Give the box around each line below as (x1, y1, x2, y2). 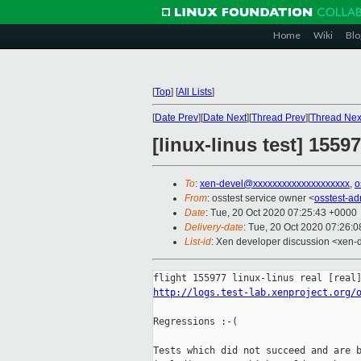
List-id (185, 236, 211, 248)
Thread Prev (251, 112, 305, 123)
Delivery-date (185, 222, 243, 234)
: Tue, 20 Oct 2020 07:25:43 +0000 (205, 207, 357, 219)
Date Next (203, 112, 247, 123)
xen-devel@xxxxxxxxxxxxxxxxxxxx (200, 178, 350, 190)
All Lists (178, 86, 212, 98)
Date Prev (155, 112, 198, 123)
